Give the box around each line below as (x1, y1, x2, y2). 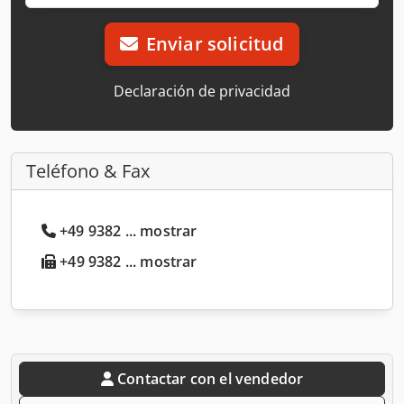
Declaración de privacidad (114, 80, 290, 101)
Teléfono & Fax (26, 158, 150, 183)
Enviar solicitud (145, 31, 284, 56)
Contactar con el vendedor (117, 368, 304, 389)
